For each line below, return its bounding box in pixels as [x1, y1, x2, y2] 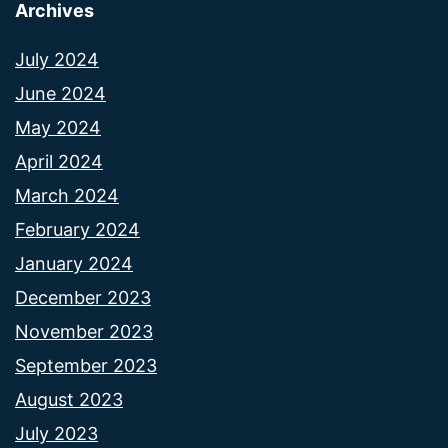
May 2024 [15, 116, 101, 138]
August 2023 [15, 388, 123, 410]
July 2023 [15, 422, 98, 444]
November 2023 [15, 320, 153, 342]
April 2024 [15, 150, 103, 172]
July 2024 [15, 48, 99, 70]
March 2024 [15, 184, 119, 206]
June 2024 [15, 82, 106, 104]
